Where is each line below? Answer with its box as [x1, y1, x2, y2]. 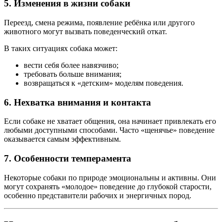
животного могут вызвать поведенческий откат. [4, 27, 167, 36]
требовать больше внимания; [24, 69, 121, 78]
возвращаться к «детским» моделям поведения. [24, 78, 183, 87]
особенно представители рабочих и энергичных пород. [4, 191, 191, 200]
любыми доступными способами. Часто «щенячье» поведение [4, 126, 215, 135]
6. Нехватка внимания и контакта [4, 97, 151, 108]
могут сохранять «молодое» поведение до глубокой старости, [4, 182, 212, 191]
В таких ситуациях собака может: [4, 44, 117, 53]
